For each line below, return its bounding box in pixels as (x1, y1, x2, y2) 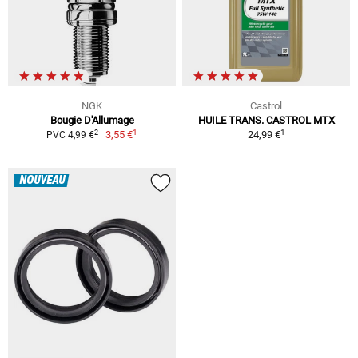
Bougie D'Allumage (50, 114, 134, 127)
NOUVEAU (19, 174, 65, 188)
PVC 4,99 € (46, 129, 94, 141)
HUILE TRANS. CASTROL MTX (197, 114, 335, 127)
